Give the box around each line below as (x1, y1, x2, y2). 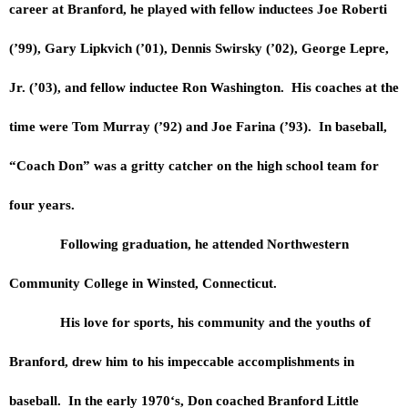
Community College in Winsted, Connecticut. (9, 275, 280, 291)
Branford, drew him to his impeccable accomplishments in (9, 353, 354, 369)
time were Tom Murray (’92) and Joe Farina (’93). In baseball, (9, 118, 387, 134)
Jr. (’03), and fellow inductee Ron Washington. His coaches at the (9, 79, 399, 95)
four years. (9, 197, 78, 212)
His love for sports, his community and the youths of (9, 314, 371, 330)
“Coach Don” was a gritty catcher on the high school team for (9, 158, 379, 173)
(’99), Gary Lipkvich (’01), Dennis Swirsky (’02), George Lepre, (9, 40, 389, 56)
